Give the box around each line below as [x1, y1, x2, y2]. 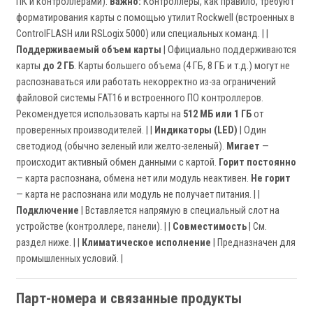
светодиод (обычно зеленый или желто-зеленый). [16, 140, 226, 153]
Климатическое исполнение [82, 237, 211, 249]
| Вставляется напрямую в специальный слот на [79, 205, 279, 217]
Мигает [226, 140, 260, 153]
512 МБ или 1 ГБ [183, 108, 252, 121]
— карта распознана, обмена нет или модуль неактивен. [16, 173, 251, 185]
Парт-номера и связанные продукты [16, 290, 242, 307]
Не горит [251, 173, 291, 185]
